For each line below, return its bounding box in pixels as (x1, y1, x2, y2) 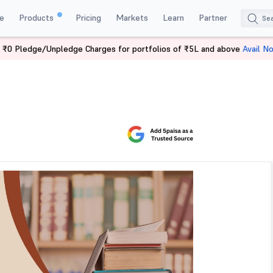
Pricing (75, 12, 101, 23)
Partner (198, 12, 227, 23)
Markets (115, 12, 148, 23)
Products (18, 12, 56, 23)
